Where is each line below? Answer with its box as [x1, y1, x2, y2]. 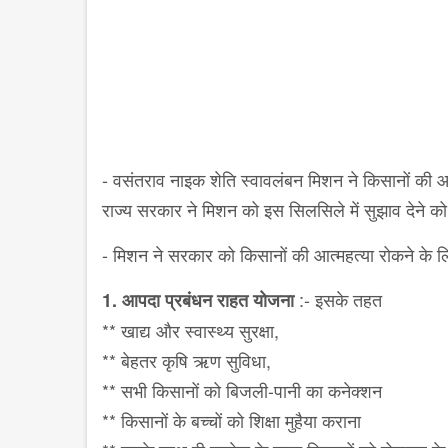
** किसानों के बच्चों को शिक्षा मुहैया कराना [102, 407, 361, 434]
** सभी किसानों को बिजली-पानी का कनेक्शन [102, 377, 387, 404]
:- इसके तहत [294, 286, 387, 313]
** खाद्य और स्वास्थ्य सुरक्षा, [102, 317, 284, 344]
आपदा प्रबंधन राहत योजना [122, 287, 294, 314]
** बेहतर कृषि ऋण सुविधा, [102, 347, 276, 374]
